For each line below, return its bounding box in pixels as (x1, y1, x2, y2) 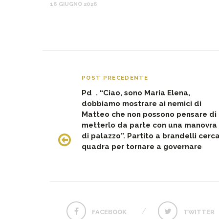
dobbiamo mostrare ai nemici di (82, 99, 201, 108)
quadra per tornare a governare (82, 142, 202, 151)
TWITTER (183, 208, 215, 216)
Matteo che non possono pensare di (82, 109, 217, 119)
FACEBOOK (92, 208, 127, 216)
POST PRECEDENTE (82, 74, 149, 81)
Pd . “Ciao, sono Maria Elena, (82, 88, 190, 97)
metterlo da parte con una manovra (82, 120, 217, 130)
